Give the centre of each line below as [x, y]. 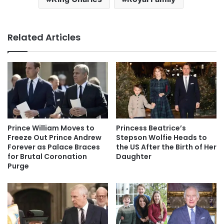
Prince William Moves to [51, 128]
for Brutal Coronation [47, 157]
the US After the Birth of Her [166, 147]
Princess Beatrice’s [151, 128]
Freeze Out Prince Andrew [54, 138]
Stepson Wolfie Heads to [161, 138]
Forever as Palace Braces [54, 147]
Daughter [134, 157]
